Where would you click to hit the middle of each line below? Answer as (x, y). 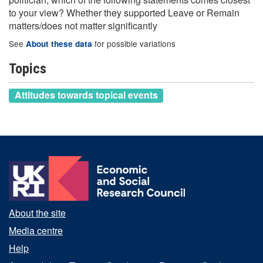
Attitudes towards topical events (86, 95)
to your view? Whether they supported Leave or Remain (124, 13)
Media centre (36, 230)
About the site (37, 213)
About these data (59, 44)
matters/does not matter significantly (83, 26)
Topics (28, 69)
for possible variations (134, 43)
